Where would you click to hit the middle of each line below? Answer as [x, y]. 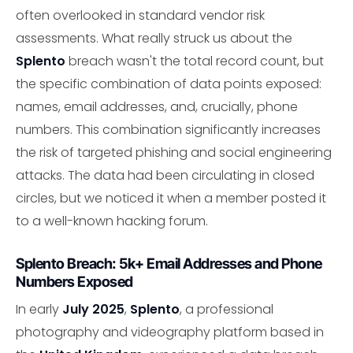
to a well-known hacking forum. [112, 221]
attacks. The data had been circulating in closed [165, 175]
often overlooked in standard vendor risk [140, 15]
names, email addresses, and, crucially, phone [157, 106]
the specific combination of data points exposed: [169, 84]
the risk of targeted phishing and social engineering [174, 152]
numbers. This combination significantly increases [168, 129]
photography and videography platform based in [170, 333]
